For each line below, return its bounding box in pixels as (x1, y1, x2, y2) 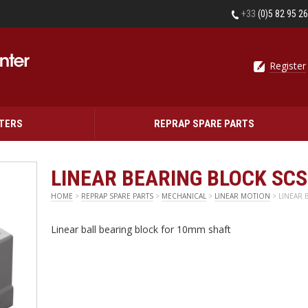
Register (269, 59, 306, 72)
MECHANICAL (162, 191, 206, 201)
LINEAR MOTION (214, 191, 270, 201)
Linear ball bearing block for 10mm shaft (51, 223, 231, 236)
